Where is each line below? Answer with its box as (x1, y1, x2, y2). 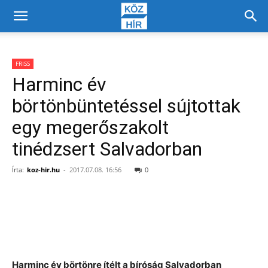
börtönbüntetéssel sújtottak (12, 95, 240, 117)
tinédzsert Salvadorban (12, 138, 202, 160)
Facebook (43, 209, 73, 218)
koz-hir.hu (27, 165, 60, 174)
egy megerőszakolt (12, 116, 169, 139)
